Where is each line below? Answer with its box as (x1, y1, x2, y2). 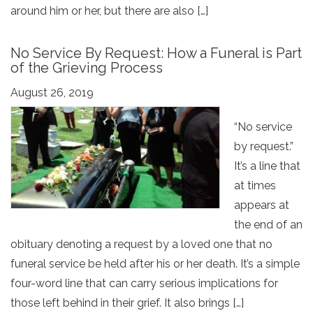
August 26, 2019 (10, 86, 94, 99)
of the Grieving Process (10, 59, 163, 76)
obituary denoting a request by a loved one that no (10, 238, 272, 251)
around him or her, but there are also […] (10, 4, 208, 17)
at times (234, 179, 276, 192)
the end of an (234, 218, 303, 231)
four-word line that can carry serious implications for (10, 277, 278, 290)
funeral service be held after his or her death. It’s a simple (10, 257, 300, 270)
